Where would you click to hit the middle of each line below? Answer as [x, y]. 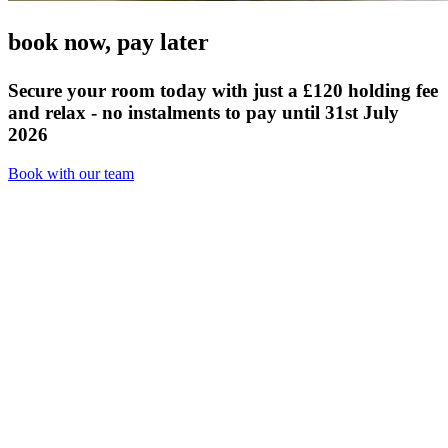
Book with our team [71, 173]
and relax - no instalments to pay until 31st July [203, 112]
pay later [163, 42]
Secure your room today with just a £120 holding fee [223, 90]
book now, [62, 42]
